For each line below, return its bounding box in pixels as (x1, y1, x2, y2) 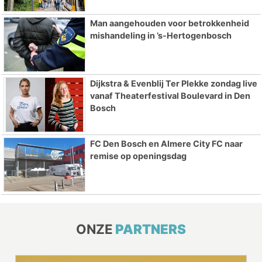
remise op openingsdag (89, 150, 187, 161)
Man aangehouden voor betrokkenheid (89, 18, 249, 29)
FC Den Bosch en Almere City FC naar (89, 138, 243, 149)
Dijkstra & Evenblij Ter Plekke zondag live (89, 78, 257, 88)
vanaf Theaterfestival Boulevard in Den (89, 90, 250, 101)
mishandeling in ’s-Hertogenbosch (89, 30, 232, 41)
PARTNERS (115, 221, 186, 237)
